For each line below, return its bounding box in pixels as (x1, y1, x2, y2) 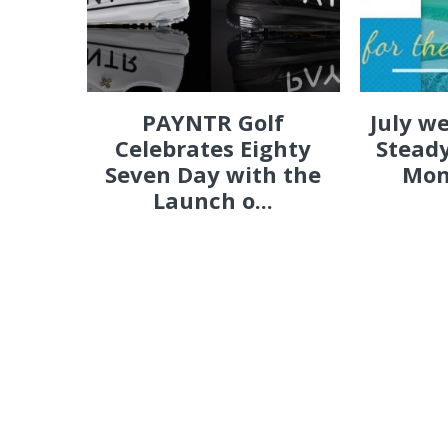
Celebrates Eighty (115, 132, 312, 163)
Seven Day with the (105, 158, 322, 189)
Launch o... (153, 184, 274, 215)
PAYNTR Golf (142, 106, 285, 137)
